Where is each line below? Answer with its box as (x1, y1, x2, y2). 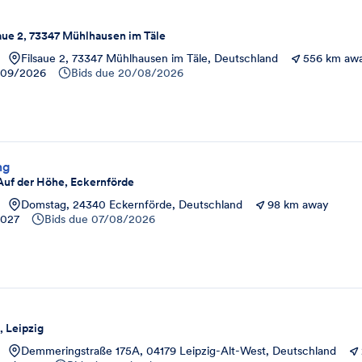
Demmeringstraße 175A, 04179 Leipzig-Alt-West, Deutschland (21, 343, 336, 358)
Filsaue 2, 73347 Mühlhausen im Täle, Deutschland (21, 51, 278, 65)
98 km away (267, 197, 329, 212)
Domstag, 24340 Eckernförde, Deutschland (21, 197, 242, 212)
